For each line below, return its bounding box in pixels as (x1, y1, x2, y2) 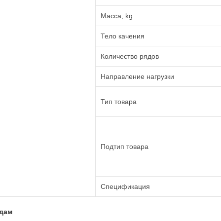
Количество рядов (101, 52, 159, 60)
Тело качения (101, 32, 145, 40)
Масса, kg (101, 12, 133, 20)
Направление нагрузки (101, 73, 174, 80)
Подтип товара (101, 143, 148, 150)
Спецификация (101, 183, 150, 190)
